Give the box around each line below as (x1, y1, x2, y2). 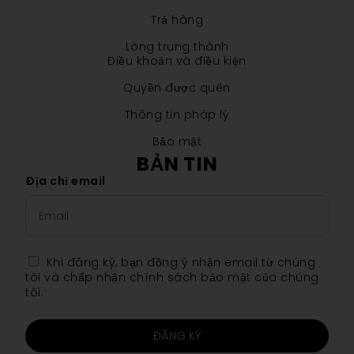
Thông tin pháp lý (124, 106, 230, 122)
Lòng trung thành (125, 38, 229, 55)
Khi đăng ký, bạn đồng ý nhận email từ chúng (46, 254, 315, 270)
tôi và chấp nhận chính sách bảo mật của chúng (25, 269, 319, 285)
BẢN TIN (136, 149, 218, 178)
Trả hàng (151, 11, 203, 28)
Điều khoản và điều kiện (107, 52, 247, 69)
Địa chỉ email (25, 172, 106, 189)
